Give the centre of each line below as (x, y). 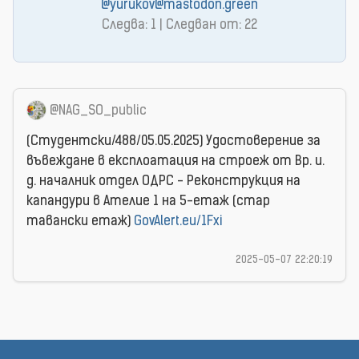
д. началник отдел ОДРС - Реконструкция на (163, 182)
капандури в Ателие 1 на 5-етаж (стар (148, 202)
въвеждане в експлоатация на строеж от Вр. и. (175, 161)
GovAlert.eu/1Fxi (178, 222)
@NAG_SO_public (98, 112)
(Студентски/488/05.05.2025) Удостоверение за (173, 141)
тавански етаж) (80, 222)
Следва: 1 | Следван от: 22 (179, 26)
